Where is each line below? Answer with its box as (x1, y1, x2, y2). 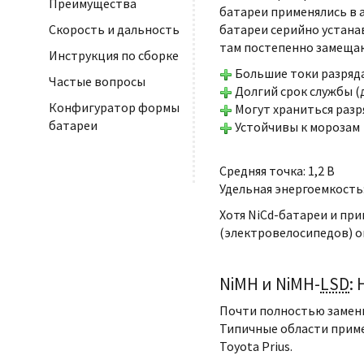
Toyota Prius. (219, 338, 292, 354)
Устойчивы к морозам (232, 119, 360, 135)
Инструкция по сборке (49, 47, 179, 64)
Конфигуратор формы (49, 99, 180, 116)
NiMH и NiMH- (219, 273, 320, 295)
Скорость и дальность (49, 21, 180, 38)
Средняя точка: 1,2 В (219, 162, 335, 179)
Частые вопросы (49, 73, 145, 90)
